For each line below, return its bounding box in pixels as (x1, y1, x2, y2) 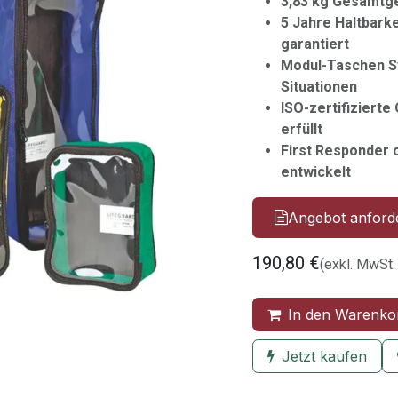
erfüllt (281, 121, 322, 138)
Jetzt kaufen (282, 347, 367, 365)
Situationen (281, 78, 357, 95)
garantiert (281, 36, 349, 52)
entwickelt (281, 163, 351, 180)
